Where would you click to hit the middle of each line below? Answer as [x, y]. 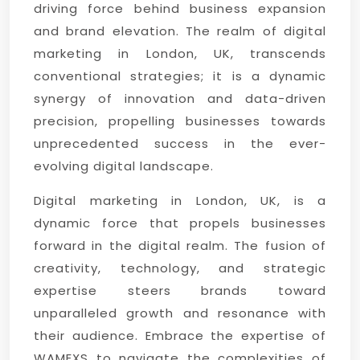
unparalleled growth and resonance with [180, 313]
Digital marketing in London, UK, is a [180, 200]
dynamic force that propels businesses [180, 223]
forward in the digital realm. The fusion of [180, 245]
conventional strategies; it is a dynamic [180, 76]
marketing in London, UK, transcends [180, 53]
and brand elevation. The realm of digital [180, 31]
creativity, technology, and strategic [180, 268]
